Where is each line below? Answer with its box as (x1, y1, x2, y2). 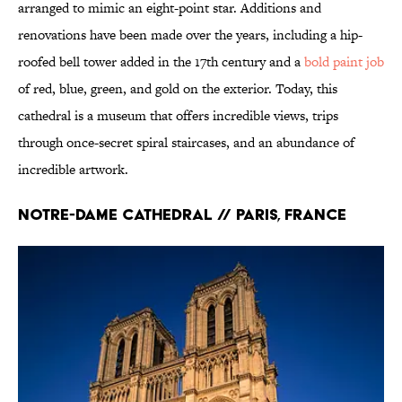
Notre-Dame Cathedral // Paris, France (18, 205, 346, 224)
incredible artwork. (18, 160, 128, 179)
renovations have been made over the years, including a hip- (18, 25, 363, 45)
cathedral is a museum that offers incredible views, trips (18, 106, 338, 126)
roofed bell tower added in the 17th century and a (18, 52, 304, 72)
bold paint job (304, 52, 384, 72)
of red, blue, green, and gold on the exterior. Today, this (18, 79, 337, 99)
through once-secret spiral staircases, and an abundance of (18, 133, 354, 153)
